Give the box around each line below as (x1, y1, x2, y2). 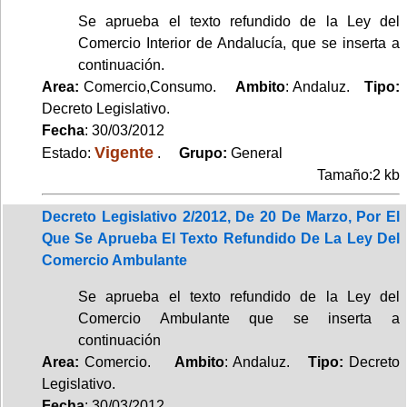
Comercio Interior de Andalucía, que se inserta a (78, 35, 400, 51)
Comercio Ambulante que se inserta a (78, 310, 400, 326)
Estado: (42, 144, 94, 161)
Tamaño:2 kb (317, 166, 400, 183)
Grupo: (164, 144, 231, 161)
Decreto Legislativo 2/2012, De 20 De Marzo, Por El (42, 208, 400, 224)
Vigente (94, 142, 154, 162)
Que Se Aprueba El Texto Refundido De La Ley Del (42, 230, 400, 246)
